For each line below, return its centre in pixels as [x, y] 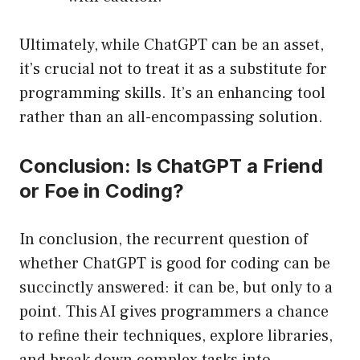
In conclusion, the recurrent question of [164, 240]
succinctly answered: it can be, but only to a [176, 288]
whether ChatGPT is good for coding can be [175, 264]
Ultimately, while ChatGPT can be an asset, [172, 45]
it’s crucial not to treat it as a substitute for [173, 70]
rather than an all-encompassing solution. [171, 118]
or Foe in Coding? [102, 191]
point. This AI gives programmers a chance [174, 312]
